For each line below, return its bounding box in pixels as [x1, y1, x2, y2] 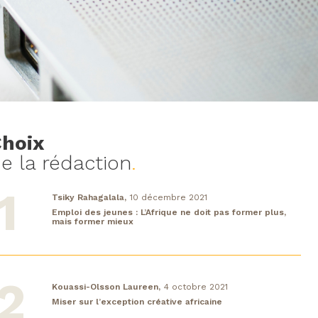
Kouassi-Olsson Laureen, [52, 281, 160, 292]
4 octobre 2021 [164, 281, 228, 292]
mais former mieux [52, 216, 133, 226]
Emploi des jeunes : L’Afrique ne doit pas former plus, [52, 207, 286, 217]
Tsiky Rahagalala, [52, 192, 126, 202]
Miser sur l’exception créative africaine [52, 296, 222, 307]
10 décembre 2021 [130, 192, 207, 202]
